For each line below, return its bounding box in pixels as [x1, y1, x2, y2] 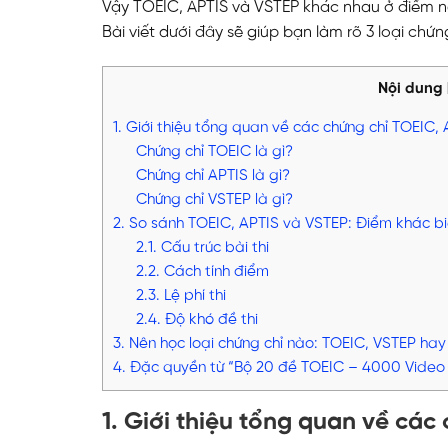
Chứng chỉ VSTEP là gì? [135, 191, 293, 208]
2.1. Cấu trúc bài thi [135, 239, 269, 256]
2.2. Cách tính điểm [135, 263, 269, 280]
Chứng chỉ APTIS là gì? [135, 167, 290, 184]
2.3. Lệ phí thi [135, 287, 226, 304]
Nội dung [378, 80, 443, 97]
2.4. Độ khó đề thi [135, 311, 258, 328]
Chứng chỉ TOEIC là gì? [135, 143, 293, 160]
